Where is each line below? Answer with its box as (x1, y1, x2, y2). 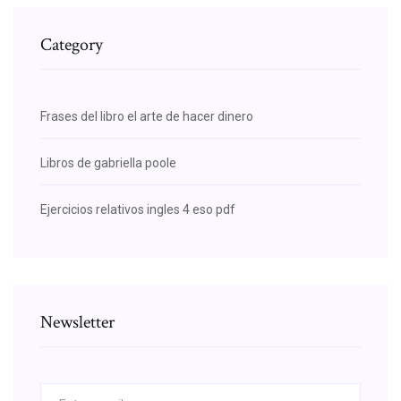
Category (40, 32, 103, 56)
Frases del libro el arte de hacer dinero (40, 108, 253, 124)
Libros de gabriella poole (40, 155, 176, 170)
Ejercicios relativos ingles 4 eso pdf (40, 201, 235, 217)
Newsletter (40, 310, 115, 334)
